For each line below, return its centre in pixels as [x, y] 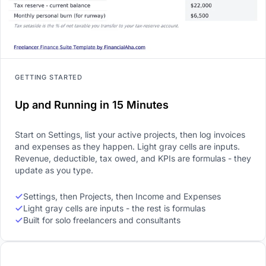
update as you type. [54, 170]
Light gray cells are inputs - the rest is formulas [114, 208]
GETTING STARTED [49, 77]
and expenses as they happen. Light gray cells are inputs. [127, 146]
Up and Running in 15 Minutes [92, 104]
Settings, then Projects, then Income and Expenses [122, 196]
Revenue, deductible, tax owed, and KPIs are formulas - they [133, 158]
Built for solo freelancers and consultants [102, 220]
